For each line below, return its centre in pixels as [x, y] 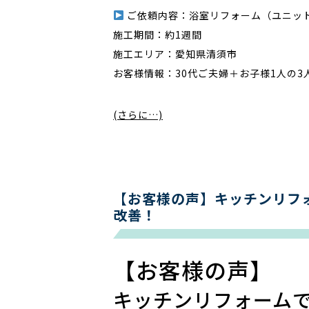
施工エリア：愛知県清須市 [175, 54]
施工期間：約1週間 [158, 34]
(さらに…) [138, 114]
